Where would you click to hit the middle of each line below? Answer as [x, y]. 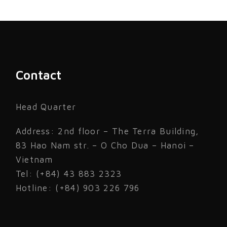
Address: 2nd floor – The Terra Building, [107, 131]
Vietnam [34, 160]
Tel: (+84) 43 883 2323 [69, 174]
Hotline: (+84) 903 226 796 [78, 188]
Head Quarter [46, 107]
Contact [38, 75]
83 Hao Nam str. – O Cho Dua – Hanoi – [105, 146]
